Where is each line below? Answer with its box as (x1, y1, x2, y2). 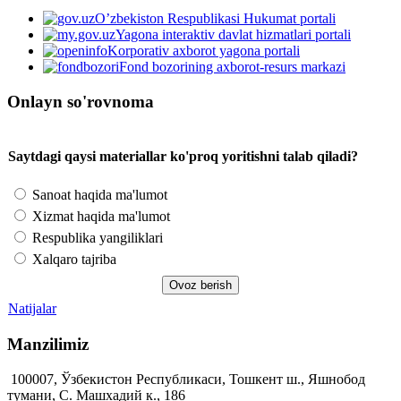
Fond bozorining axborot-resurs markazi (119, 59, 346, 75)
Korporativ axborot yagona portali (107, 43, 300, 59)
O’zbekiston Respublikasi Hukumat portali (95, 11, 336, 27)
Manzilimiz (7, 334, 89, 354)
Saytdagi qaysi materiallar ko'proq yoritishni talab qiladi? (8, 148, 358, 164)
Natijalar (8, 301, 56, 317)
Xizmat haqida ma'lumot (29, 209, 170, 225)
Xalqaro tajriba (29, 252, 116, 268)
